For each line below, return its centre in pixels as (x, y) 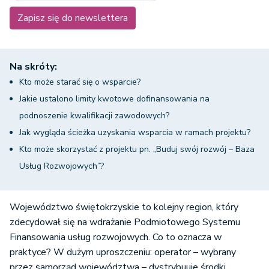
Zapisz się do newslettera (73, 18)
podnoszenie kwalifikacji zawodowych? (95, 116)
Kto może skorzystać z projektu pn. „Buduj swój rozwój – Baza (137, 149)
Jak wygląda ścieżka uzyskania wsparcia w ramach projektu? (136, 132)
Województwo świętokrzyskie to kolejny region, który (124, 207)
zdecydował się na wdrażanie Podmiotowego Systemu (125, 222)
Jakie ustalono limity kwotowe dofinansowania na (114, 99)
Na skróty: (33, 67)
